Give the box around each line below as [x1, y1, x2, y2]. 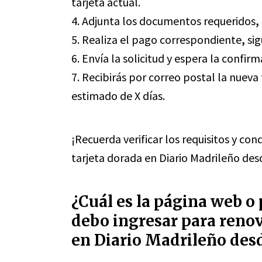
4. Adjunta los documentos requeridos [71, 13, 256, 28]
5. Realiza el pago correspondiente [71, 32, 242, 47]
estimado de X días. [71, 88, 165, 103]
